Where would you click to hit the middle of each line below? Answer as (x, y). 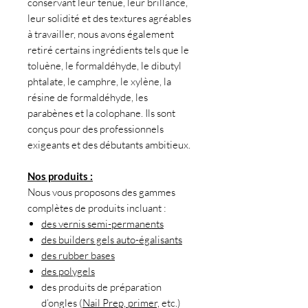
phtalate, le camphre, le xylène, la (99, 82)
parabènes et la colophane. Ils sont (101, 113)
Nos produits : (60, 176)
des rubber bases (78, 256)
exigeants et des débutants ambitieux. (109, 145)
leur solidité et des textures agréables (109, 19)
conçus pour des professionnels (96, 129)
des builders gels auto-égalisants (112, 240)
